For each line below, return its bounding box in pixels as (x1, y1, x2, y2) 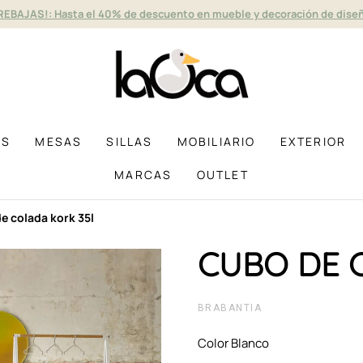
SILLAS (106, 133, 153, 149)
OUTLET (196, 166, 249, 182)
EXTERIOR (280, 133, 347, 149)
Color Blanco (198, 334, 269, 352)
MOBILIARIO (177, 133, 256, 149)
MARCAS (114, 166, 173, 182)
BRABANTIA (198, 301, 262, 314)
